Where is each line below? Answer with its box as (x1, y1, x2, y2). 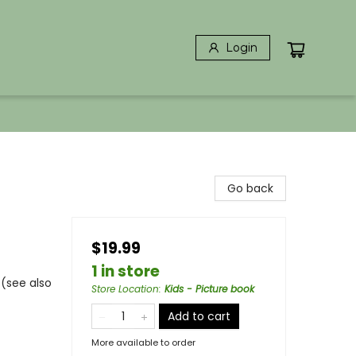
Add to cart (168, 308, 230, 324)
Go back (227, 180, 273, 196)
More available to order (91, 336, 195, 349)
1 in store (91, 261, 160, 282)
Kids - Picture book (164, 282, 254, 296)
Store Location (91, 282, 159, 296)
